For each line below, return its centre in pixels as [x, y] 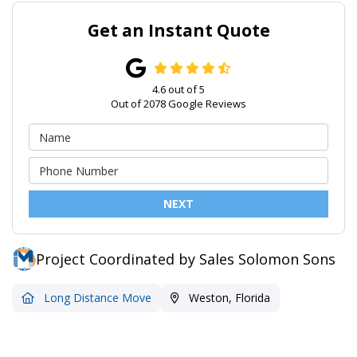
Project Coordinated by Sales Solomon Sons [186, 259]
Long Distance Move [98, 298]
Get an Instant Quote [178, 31]
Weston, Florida [228, 298]
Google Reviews [206, 104]
